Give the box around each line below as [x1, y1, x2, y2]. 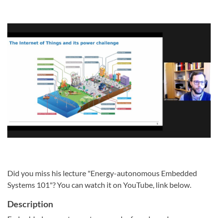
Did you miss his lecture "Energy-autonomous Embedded [7, 168, 197, 178]
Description [7, 199, 53, 210]
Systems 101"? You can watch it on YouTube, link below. [7, 180, 193, 190]
